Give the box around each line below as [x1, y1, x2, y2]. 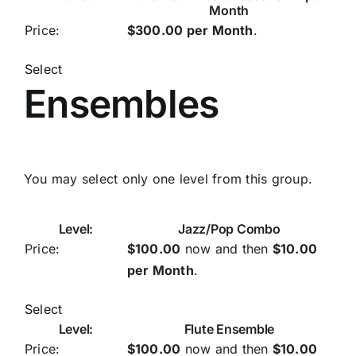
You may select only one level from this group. [24, 170, 313, 187]
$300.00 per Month [126, 21, 253, 38]
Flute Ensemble [184, 320, 275, 337]
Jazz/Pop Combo [178, 220, 281, 237]
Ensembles [24, 79, 219, 127]
